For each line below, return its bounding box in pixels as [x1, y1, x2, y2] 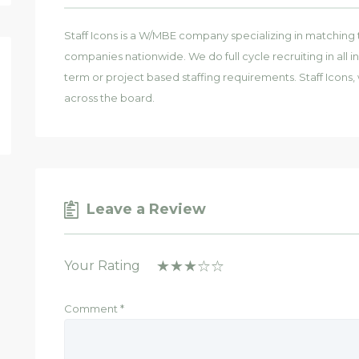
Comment [64, 301, 120, 315]
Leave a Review [87, 200, 206, 218]
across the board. [64, 91, 155, 104]
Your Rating [64, 257, 140, 273]
